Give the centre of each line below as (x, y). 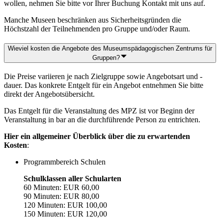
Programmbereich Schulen (65, 162)
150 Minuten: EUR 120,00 (65, 214)
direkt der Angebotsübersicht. (50, 94)
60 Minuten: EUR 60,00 (61, 187)
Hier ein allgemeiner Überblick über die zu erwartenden (97, 136)
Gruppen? (106, 58)
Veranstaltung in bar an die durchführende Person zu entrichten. (103, 119)
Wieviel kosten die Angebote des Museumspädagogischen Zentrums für (110, 49)
